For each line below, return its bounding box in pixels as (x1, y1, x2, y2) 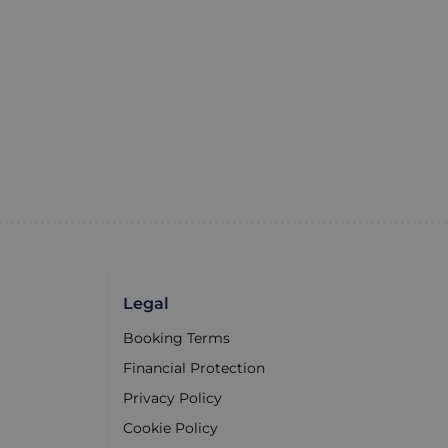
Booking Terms (122, 330, 230, 347)
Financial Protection (122, 360, 265, 377)
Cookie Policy (122, 420, 218, 437)
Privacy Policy (122, 390, 222, 407)
